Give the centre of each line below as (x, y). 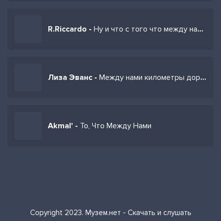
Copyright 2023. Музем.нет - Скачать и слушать (110, 213)
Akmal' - (64, 126)
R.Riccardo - (71, 29)
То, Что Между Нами (116, 126)
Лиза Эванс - (74, 77)
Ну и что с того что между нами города (146, 29)
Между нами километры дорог (150, 77)
